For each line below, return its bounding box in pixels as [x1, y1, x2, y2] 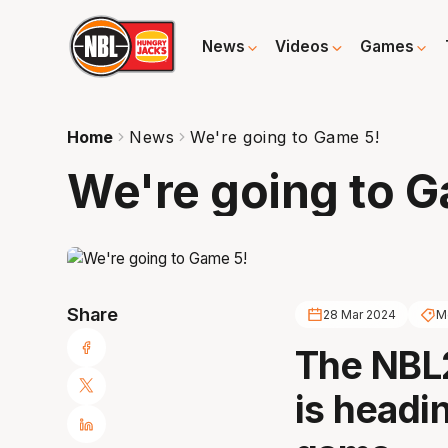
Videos [275, 37, 330, 57]
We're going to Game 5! [190, 126, 380, 147]
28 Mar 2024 [322, 307, 396, 323]
